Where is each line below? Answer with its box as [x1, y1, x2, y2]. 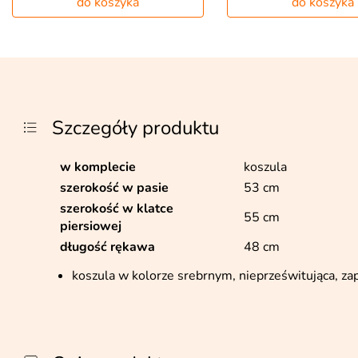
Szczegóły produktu [52, 115, 219, 141]
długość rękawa [60, 238, 155, 256]
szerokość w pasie [60, 179, 169, 197]
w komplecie [60, 158, 136, 176]
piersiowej [60, 217, 121, 235]
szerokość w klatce [60, 200, 173, 217]
